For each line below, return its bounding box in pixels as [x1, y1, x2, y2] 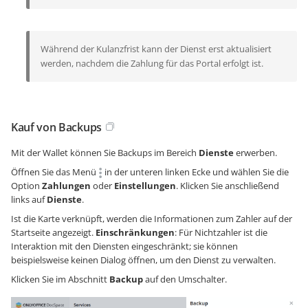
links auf [11, 192, 47, 206]
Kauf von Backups [11, 119, 102, 135]
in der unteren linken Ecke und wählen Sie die [102, 165, 289, 178]
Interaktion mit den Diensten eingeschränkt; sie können [11, 239, 238, 252]
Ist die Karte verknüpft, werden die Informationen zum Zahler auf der [11, 212, 292, 225]
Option [11, 179, 42, 192]
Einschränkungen [96, 225, 175, 239]
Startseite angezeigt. [11, 225, 96, 239]
